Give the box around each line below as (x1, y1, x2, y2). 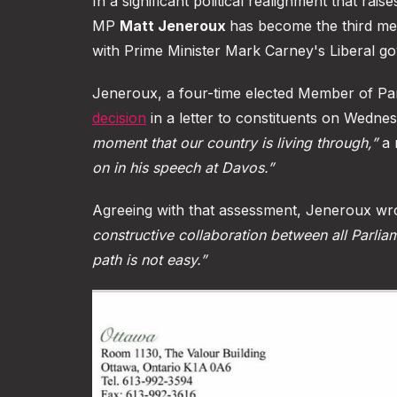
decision (92, 109, 146, 127)
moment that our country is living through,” (92, 134, 378, 152)
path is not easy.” (92, 251, 206, 269)
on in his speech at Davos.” (92, 159, 274, 176)
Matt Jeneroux (120, 17, 230, 35)
